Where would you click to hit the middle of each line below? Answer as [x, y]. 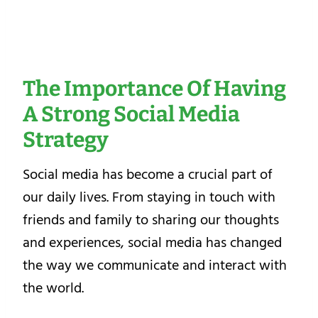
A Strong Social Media [131, 114]
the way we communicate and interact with [155, 265]
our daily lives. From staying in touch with [149, 197]
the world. [53, 288]
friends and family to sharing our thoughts [151, 220]
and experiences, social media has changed [152, 242]
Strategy [66, 139]
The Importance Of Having [154, 88]
